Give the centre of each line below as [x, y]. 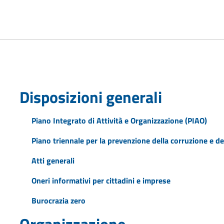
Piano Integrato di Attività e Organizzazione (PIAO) [119, 120]
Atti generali [53, 160]
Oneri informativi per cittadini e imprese [101, 180]
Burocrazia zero [58, 200]
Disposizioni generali [90, 97]
